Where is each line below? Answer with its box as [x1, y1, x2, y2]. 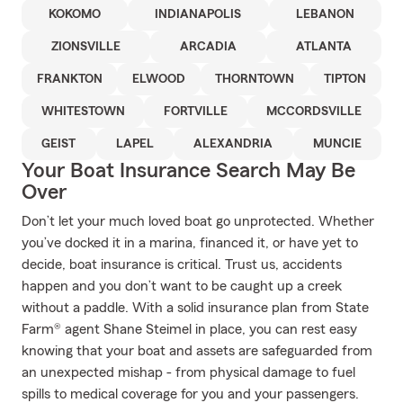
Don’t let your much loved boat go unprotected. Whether [22, 214, 374, 228]
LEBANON [295, 8, 354, 21]
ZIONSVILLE [51, 40, 121, 53]
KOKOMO [49, 8, 102, 21]
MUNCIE [312, 138, 362, 150]
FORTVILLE [163, 105, 228, 118]
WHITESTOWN [40, 105, 125, 118]
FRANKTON [36, 73, 103, 85]
